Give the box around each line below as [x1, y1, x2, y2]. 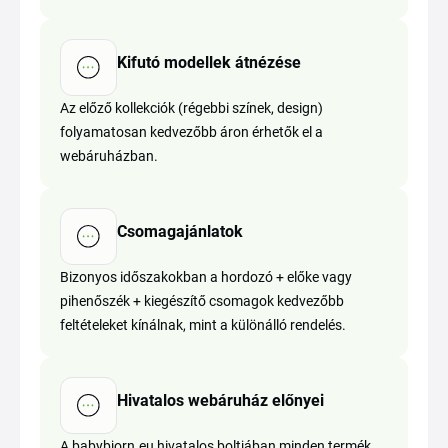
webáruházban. [60, 148, 158, 164]
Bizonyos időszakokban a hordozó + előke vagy [60, 269, 352, 285]
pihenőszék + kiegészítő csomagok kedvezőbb [60, 293, 344, 309]
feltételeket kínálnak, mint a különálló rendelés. [60, 317, 346, 333]
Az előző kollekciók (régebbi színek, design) [60, 100, 323, 116]
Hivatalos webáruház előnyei [117, 390, 324, 410]
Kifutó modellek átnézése [117, 52, 301, 72]
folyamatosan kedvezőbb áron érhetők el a [60, 124, 323, 140]
